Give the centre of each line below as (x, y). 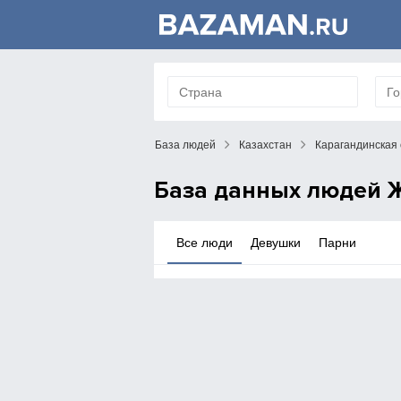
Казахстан (265, 145)
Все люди (205, 243)
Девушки (276, 243)
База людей (185, 145)
